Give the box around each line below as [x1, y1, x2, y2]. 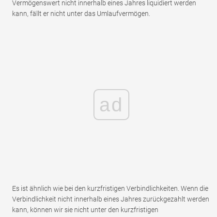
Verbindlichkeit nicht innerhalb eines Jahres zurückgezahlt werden [12, 195, 209, 203]
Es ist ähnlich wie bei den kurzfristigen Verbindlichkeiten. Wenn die [12, 185, 208, 193]
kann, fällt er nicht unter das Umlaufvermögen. [12, 10, 150, 18]
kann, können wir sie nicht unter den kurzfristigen [12, 206, 158, 214]
